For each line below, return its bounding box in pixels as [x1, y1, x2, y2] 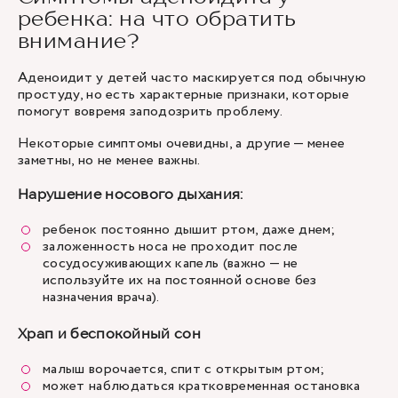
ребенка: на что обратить [18, 5, 297, 31]
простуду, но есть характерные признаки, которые [18, 84, 350, 105]
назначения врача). [43, 287, 163, 307]
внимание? [18, 28, 146, 53]
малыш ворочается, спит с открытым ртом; [43, 359, 329, 379]
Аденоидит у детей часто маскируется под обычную [18, 68, 367, 88]
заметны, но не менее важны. [18, 150, 201, 171]
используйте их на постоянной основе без [43, 270, 317, 291]
